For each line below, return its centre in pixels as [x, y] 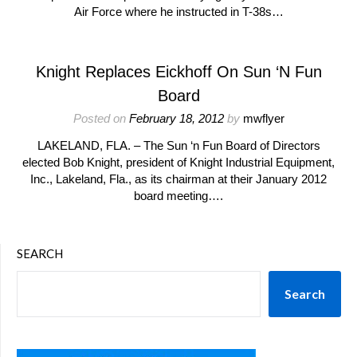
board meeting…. [178, 196]
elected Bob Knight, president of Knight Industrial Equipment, [178, 162]
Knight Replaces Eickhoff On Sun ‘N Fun [178, 72]
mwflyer [263, 118]
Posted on [101, 118]
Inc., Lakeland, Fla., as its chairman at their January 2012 [178, 179]
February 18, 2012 [176, 118]
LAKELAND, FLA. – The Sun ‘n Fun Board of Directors [178, 145]
